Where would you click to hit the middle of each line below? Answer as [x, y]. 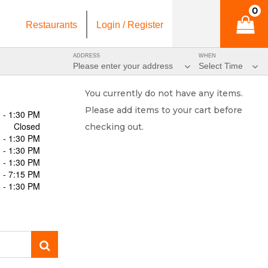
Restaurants [51, 25]
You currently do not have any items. [164, 93]
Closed [27, 126]
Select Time [221, 66]
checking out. [114, 127]
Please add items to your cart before [164, 110]
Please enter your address [124, 66]
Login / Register [130, 25]
